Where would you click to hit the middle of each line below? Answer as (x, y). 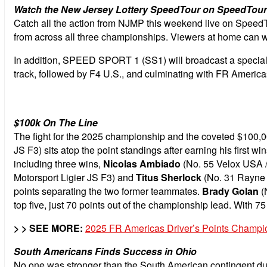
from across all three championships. (92, 36)
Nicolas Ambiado (142, 163)
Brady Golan (230, 191)
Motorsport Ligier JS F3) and (75, 177)
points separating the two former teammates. (108, 191)
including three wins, (58, 163)
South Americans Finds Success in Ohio (105, 251)
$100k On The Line (56, 122)
